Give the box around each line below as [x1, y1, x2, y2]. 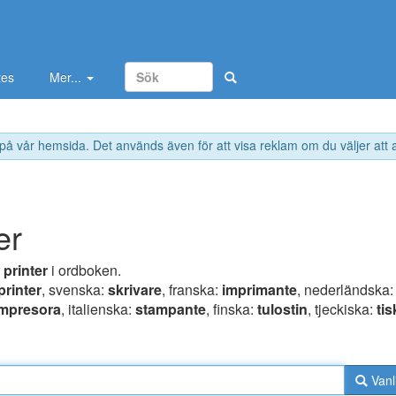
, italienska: [61, 299, 135, 320]
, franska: [162, 279, 222, 301]
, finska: [206, 299, 257, 320]
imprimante [222, 279, 297, 301]
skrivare [108, 279, 162, 301]
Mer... [49, 68, 85, 86]
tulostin [257, 299, 308, 320]
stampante [135, 299, 206, 320]
